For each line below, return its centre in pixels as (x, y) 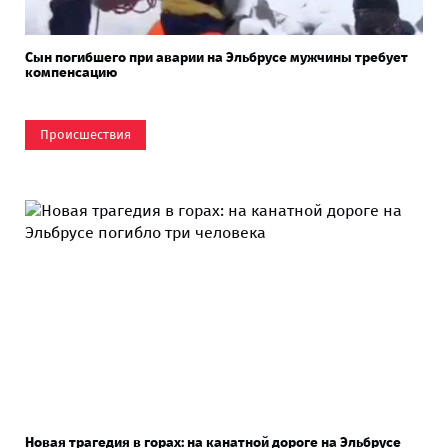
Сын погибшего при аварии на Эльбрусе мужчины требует (216, 57)
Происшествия (85, 134)
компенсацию (71, 72)
